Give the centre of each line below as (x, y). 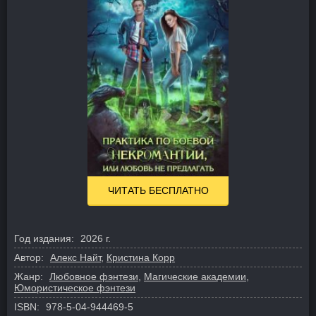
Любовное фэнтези (94, 276)
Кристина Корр (141, 257)
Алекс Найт (75, 257)
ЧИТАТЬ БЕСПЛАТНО (158, 190)
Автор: (29, 257)
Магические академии (195, 276)
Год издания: (44, 238)
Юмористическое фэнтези (75, 287)
